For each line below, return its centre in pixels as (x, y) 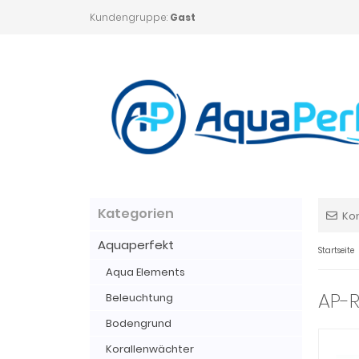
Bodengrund (139, 323)
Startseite (336, 250)
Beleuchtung (139, 298)
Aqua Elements (145, 272)
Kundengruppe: (130, 17)
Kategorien (136, 214)
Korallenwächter (150, 349)
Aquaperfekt (136, 245)
